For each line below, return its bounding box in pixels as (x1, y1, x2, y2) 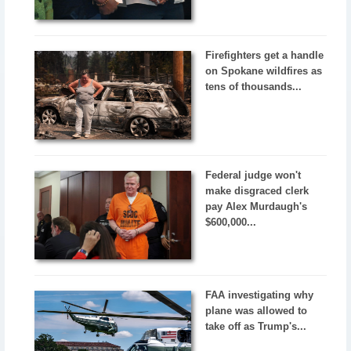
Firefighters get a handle (205, 49, 324, 61)
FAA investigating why (205, 288, 314, 301)
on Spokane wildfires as (205, 65, 323, 77)
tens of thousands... (205, 81, 302, 92)
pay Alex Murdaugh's (205, 200, 308, 212)
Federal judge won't (205, 168, 302, 181)
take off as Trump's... (205, 320, 307, 332)
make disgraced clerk (205, 184, 309, 197)
